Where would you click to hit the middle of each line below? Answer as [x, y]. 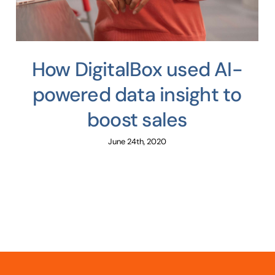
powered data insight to [137, 94]
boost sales [137, 119]
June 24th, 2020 [137, 141]
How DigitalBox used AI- [137, 69]
